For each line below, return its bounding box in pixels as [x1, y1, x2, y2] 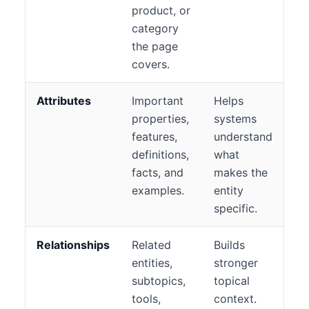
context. [214, 292, 257, 306]
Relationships [37, 238, 110, 252]
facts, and [132, 166, 183, 179]
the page [132, 39, 178, 53]
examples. [132, 183, 184, 197]
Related [132, 238, 171, 252]
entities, [132, 256, 172, 270]
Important [132, 94, 183, 108]
